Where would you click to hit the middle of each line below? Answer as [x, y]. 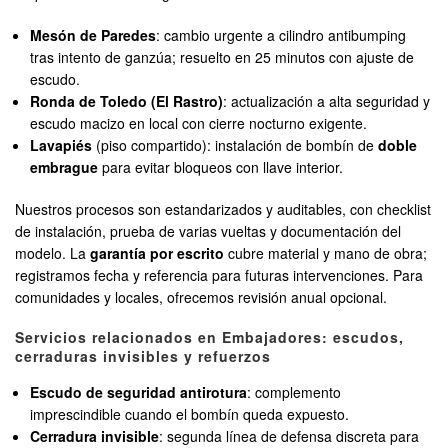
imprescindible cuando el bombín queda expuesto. [190, 414]
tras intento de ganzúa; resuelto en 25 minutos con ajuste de [222, 57]
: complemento [294, 392]
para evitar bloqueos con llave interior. [221, 167]
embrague [64, 167]
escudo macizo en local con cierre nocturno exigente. [199, 123]
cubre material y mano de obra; [325, 253]
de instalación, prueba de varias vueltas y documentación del [208, 231]
